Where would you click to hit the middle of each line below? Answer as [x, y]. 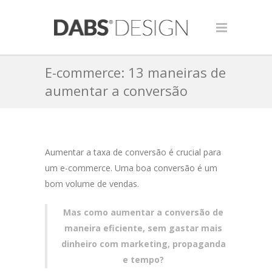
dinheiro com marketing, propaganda [143, 244]
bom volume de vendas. [92, 184]
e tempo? [143, 260]
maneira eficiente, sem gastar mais [143, 228]
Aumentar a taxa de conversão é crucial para [133, 152]
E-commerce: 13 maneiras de [135, 72]
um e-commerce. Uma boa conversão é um [131, 168]
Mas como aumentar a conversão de [143, 212]
